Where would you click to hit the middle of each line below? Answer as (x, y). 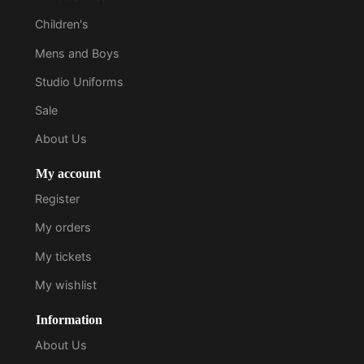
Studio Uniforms (80, 81)
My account (68, 174)
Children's (62, 24)
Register (58, 199)
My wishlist (66, 284)
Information (69, 320)
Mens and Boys (78, 53)
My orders (63, 227)
